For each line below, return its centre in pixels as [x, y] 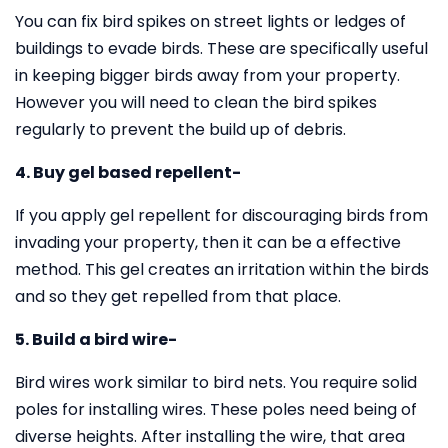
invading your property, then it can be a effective [208, 242]
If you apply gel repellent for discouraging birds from [221, 215]
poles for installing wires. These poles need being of [216, 409]
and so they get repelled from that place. [178, 296]
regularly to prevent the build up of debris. [180, 129]
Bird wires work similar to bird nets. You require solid [216, 382]
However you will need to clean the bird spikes [196, 102]
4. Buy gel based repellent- [128, 172]
